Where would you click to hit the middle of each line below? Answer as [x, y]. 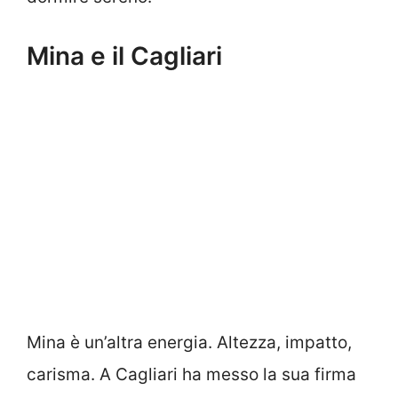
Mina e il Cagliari [124, 56]
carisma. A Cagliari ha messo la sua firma [191, 374]
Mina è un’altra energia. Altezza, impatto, [189, 342]
